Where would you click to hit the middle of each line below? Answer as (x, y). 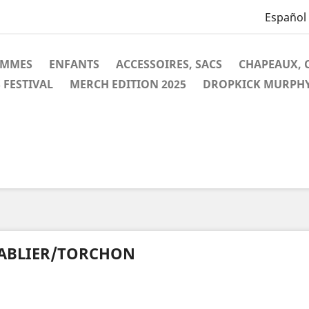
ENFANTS (74, 64)
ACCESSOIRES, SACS (169, 64)
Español (285, 18)
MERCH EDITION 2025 (128, 84)
